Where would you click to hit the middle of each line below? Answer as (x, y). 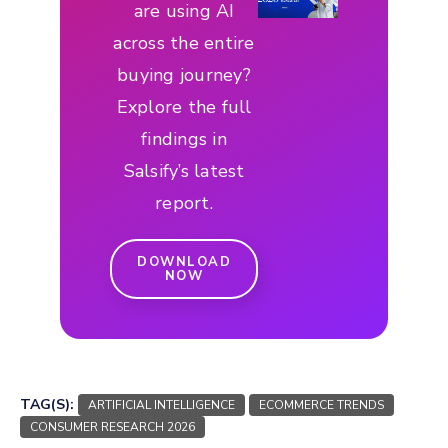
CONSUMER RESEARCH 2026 (112, 426)
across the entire (184, 42)
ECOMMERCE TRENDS (321, 404)
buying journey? (184, 74)
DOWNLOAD (184, 261)
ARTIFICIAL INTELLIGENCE (161, 404)
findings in (184, 138)
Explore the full (184, 106)
